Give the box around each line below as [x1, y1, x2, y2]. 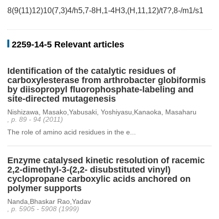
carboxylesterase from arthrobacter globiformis [7, 75, 206, 85]
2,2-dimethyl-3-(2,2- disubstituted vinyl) [7, 165, 171, 175]
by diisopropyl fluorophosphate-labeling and [7, 85, 194, 94]
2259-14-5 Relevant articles [12, 40, 124, 49]
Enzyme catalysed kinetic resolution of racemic [7, 155, 205, 165]
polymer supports [7, 183, 82, 193]
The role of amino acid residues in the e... [7, 128, 136, 136]
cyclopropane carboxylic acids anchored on [7, 174, 191, 184]
